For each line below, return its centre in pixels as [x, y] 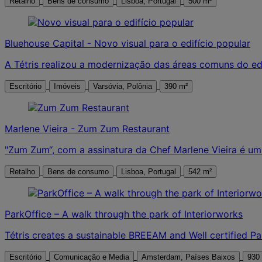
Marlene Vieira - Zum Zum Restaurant [87, 128]
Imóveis [67, 86]
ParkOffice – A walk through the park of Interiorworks [124, 214]
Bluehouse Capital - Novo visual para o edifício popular [127, 43]
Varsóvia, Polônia [139, 86]
